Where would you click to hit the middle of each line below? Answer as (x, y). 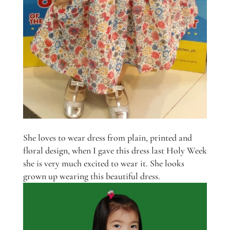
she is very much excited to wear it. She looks (103, 163)
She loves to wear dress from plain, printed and (107, 137)
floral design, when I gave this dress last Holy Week (115, 150)
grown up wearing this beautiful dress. (91, 176)
